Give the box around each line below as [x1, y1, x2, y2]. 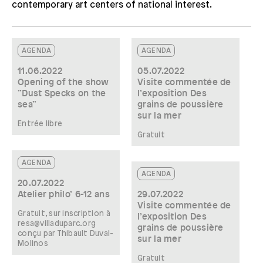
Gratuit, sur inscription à [18, 209, 110, 218]
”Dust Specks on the [18, 89, 106, 98]
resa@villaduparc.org [18, 219, 96, 228]
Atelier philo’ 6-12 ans [18, 190, 110, 199]
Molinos [18, 239, 48, 248]
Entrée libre [18, 119, 63, 128]
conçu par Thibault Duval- [18, 229, 114, 238]
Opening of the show [18, 77, 109, 87]
